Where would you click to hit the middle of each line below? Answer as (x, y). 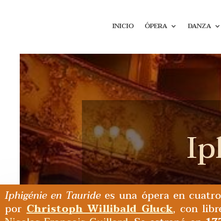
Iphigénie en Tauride (53, 196)
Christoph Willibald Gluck (100, 209)
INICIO (123, 26)
